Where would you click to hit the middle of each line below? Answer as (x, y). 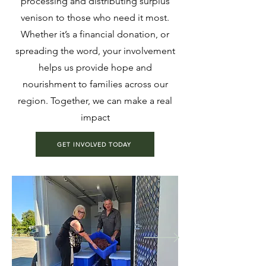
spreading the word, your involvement (95, 51)
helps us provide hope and (95, 67)
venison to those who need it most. (95, 18)
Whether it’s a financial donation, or (95, 34)
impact (95, 117)
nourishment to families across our (95, 84)
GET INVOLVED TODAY (94, 144)
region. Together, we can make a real (95, 101)
